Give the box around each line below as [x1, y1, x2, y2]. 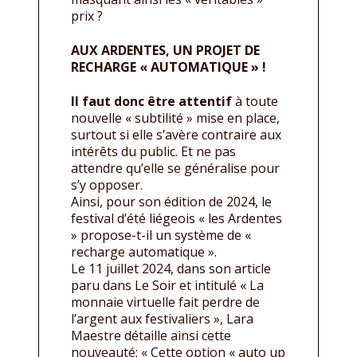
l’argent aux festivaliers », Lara [71, 309, 253, 328]
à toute [232, 92, 278, 110]
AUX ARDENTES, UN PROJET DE [71, 41, 260, 59]
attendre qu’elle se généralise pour [71, 159, 280, 177]
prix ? [71, 6, 103, 25]
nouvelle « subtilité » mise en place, [71, 108, 280, 127]
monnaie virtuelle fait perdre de [71, 292, 260, 311]
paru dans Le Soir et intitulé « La [71, 276, 264, 294]
